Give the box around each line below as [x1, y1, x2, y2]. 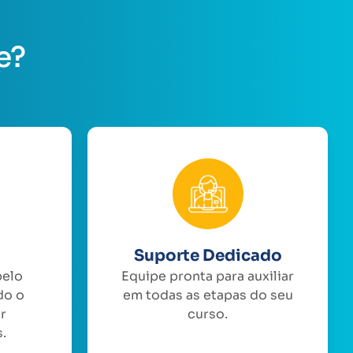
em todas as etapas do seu [122, 286, 293, 303]
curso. [188, 305, 228, 322]
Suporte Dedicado [133, 245, 282, 266]
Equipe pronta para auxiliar [121, 267, 294, 284]
